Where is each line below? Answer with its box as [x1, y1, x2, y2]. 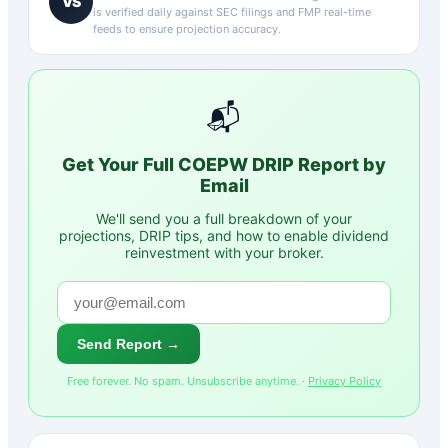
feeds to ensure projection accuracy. [93, 21, 281, 36]
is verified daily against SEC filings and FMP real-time [93, 4, 371, 19]
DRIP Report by [248, 153, 386, 175]
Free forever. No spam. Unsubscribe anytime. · [67, 373, 308, 388]
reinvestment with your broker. [124, 243, 324, 261]
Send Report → [77, 335, 180, 352]
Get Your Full [62, 153, 178, 175]
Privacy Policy [308, 373, 381, 388]
